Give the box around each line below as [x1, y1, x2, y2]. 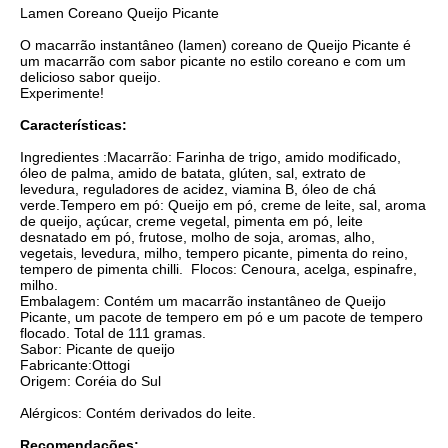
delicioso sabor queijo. [20, 68, 161, 85]
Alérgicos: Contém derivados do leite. [20, 404, 256, 421]
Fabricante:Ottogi [20, 356, 130, 373]
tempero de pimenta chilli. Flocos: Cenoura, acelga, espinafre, [20, 260, 417, 277]
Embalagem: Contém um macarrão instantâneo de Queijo [20, 292, 386, 309]
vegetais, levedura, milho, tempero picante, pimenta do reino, [20, 244, 408, 261]
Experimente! [20, 84, 104, 101]
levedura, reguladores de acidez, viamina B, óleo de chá [20, 180, 376, 197]
